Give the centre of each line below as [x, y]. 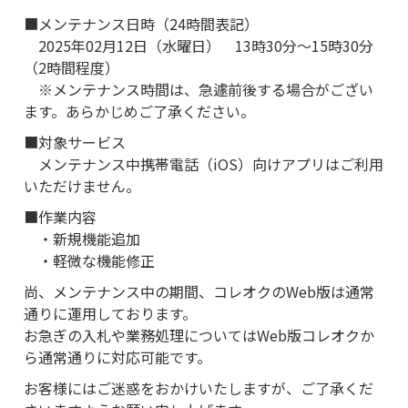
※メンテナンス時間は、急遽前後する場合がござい [199, 89]
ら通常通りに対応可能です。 [117, 357]
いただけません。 [82, 185]
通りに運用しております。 [110, 313]
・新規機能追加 [82, 238]
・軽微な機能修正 [89, 260]
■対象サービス [75, 142]
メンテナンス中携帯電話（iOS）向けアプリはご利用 [204, 163]
